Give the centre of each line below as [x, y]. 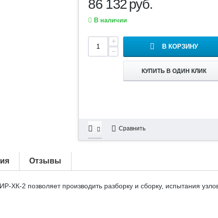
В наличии [110, 20]
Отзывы [45, 161]
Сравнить [132, 128]
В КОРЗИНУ [180, 46]
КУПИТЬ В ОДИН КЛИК [174, 71]
